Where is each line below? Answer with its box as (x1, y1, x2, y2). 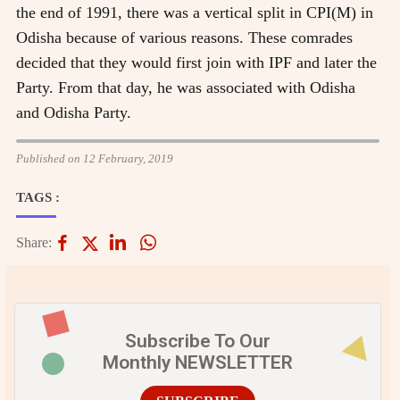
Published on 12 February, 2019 (16, 152, 173, 166)
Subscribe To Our (125, 330, 271, 353)
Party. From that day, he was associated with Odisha (16, 79, 355, 97)
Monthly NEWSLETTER (103, 352, 293, 374)
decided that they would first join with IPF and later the (16, 54, 377, 72)
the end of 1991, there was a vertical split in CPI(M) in (16, 4, 373, 22)
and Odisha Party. (16, 104, 131, 122)
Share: (16, 235, 52, 251)
